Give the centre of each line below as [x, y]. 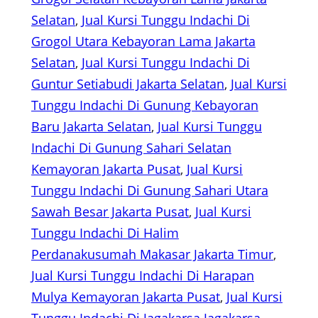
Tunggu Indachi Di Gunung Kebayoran [145, 105]
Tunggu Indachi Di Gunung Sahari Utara [150, 191]
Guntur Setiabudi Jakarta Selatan [128, 84]
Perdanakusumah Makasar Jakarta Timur [152, 254]
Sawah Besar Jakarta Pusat [110, 212]
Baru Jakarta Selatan [91, 127]
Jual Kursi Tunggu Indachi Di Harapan [143, 276]
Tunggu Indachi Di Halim [105, 233]
